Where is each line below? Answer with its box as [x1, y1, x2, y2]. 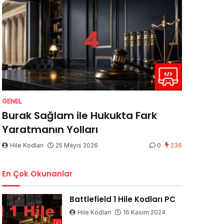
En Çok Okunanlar [2, 168, 72, 179]
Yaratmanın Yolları [2, 122, 98, 137]
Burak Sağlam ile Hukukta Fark [2, 108, 157, 123]
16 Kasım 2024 [122, 208, 165, 216]
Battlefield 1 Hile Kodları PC [69, 194, 175, 205]
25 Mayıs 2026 [55, 141, 98, 149]
